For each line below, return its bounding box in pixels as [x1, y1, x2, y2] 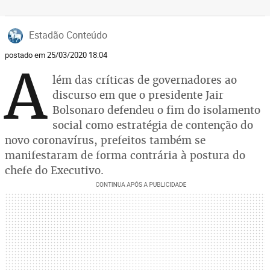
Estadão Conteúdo [29, 28, 107, 42]
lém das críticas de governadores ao [52, 73, 237, 87]
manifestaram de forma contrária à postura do [5, 148, 245, 162]
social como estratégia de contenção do [52, 118, 253, 132]
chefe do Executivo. [5, 163, 104, 177]
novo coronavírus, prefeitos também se [5, 133, 206, 147]
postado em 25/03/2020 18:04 [5, 49, 107, 60]
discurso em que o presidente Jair [52, 88, 224, 102]
